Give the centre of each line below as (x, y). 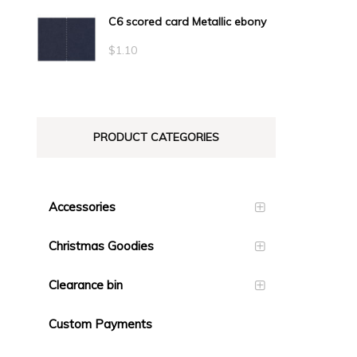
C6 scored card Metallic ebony (187, 21)
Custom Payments (100, 324)
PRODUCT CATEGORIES (156, 137)
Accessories (82, 207)
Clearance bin (86, 285)
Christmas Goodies (101, 246)
